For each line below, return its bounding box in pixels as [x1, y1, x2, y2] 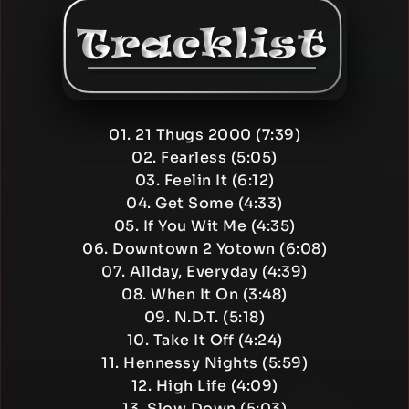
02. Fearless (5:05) [131, 148, 278, 167]
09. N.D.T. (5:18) [143, 308, 266, 327]
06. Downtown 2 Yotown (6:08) [82, 239, 327, 258]
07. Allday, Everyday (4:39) [101, 262, 308, 281]
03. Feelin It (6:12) [134, 171, 275, 190]
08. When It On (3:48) [121, 285, 288, 304]
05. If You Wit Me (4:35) [113, 216, 296, 236]
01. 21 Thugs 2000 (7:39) [109, 125, 300, 144]
